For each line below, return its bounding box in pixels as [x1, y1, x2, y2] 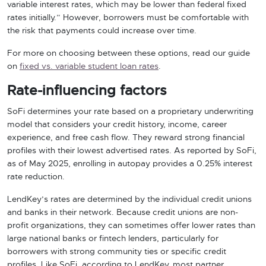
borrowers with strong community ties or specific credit [7, 248, 226, 256]
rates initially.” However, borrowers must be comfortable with [7, 14, 249, 22]
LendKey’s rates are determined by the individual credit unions [7, 195, 252, 204]
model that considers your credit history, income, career [7, 121, 227, 129]
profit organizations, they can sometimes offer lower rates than [7, 221, 255, 230]
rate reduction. [7, 173, 65, 181]
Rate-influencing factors [7, 84, 166, 98]
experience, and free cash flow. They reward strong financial [7, 134, 245, 142]
